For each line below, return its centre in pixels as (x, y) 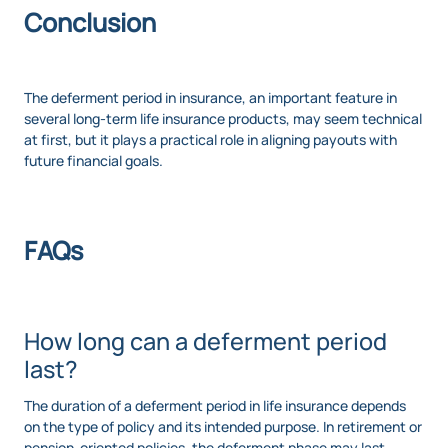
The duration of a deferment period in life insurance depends (215, 406)
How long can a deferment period (205, 341)
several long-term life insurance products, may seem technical (223, 119)
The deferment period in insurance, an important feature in (210, 98)
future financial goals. (93, 161)
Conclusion (90, 23)
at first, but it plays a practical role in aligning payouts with (210, 140)
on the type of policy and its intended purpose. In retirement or (223, 427)
